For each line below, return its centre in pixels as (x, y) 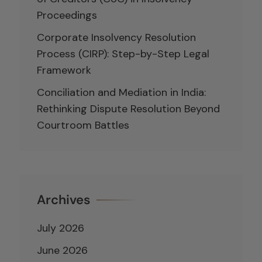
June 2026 (62, 250)
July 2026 (61, 228)
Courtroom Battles (83, 125)
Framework (64, 70)
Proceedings (67, 15)
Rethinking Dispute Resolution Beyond (128, 108)
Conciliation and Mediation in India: (121, 92)
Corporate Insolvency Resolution (116, 37)
